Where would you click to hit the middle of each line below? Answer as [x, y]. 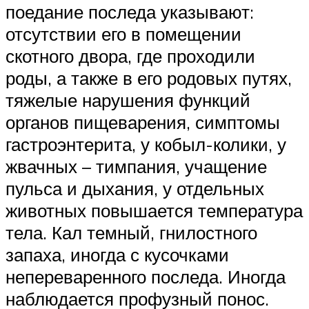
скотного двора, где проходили [130, 56]
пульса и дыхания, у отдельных [135, 188]
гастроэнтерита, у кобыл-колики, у [146, 144]
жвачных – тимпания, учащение [136, 166]
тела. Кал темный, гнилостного [131, 232]
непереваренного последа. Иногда [146, 276]
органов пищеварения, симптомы [143, 122]
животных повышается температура [154, 210]
